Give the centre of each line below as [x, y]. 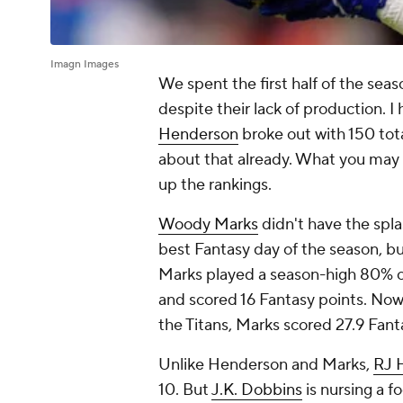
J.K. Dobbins [257, 390]
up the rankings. [215, 185]
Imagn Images [85, 65]
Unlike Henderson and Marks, [266, 365]
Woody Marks [208, 225]
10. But [185, 390]
